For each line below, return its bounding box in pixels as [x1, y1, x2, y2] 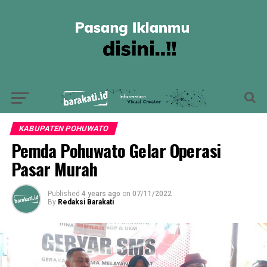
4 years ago [81, 190, 120, 198]
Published [47, 190, 80, 198]
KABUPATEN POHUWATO [17, 124, 110, 133]
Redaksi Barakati [57, 198, 114, 206]
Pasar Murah [11, 156, 98, 181]
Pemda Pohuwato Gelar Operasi [11, 138, 221, 163]
